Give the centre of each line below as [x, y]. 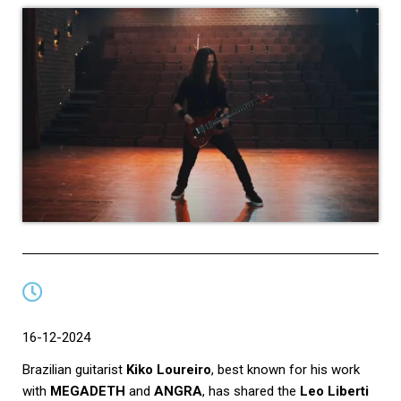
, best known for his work [286, 369]
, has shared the [251, 391]
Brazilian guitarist [74, 369]
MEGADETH [88, 391]
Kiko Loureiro [169, 369]
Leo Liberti [334, 391]
